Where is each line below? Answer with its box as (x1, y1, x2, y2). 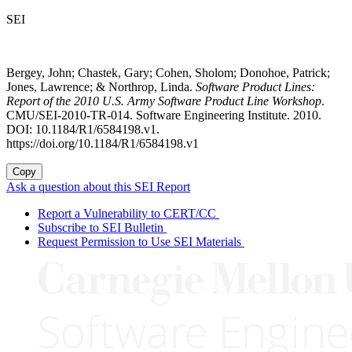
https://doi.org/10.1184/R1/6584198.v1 (6, 137, 199, 151)
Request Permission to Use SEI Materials (38, 235, 241, 249)
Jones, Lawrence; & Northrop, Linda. (6, 80, 196, 94)
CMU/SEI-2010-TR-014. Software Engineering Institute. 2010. (6, 108, 321, 123)
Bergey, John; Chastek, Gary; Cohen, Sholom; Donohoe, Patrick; (6, 66, 330, 80)
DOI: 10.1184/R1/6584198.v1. (6, 123, 159, 137)
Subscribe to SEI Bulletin (38, 221, 163, 235)
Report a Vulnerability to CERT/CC (38, 207, 216, 221)
